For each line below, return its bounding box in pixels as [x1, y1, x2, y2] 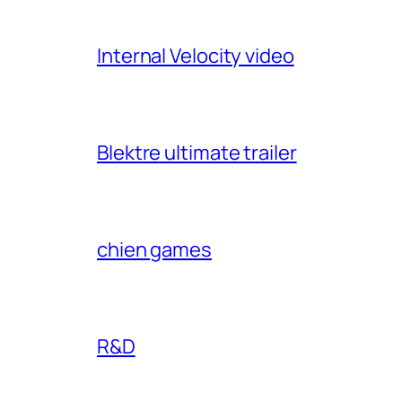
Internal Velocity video [97, 41, 294, 69]
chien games [97, 235, 212, 263]
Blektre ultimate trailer [97, 138, 297, 166]
